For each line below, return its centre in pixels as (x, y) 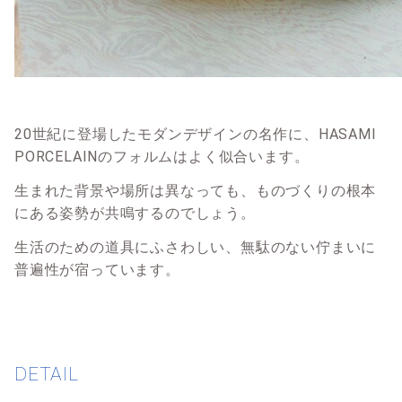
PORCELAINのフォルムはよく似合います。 (162, 156)
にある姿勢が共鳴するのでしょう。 (135, 213)
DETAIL (47, 375)
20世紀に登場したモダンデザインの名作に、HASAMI (196, 134)
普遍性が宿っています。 (97, 269)
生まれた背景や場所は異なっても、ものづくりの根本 (196, 190)
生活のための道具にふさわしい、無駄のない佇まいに (196, 247)
